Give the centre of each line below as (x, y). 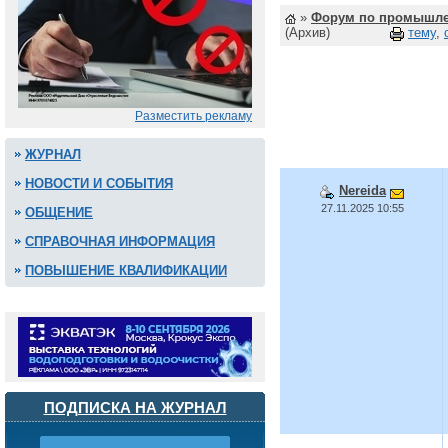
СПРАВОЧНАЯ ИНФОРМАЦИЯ (120, 241)
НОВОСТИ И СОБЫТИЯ (99, 183)
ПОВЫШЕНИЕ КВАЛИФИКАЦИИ (126, 270)
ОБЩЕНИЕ (59, 212)
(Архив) (307, 32)
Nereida (362, 190)
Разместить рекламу (193, 116)
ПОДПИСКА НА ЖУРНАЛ (135, 407)
